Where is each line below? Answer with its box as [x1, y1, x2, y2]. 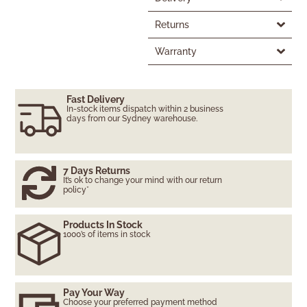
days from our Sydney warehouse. [66, 113, 198, 123]
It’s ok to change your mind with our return [63, 175, 223, 185]
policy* [63, 184, 90, 195]
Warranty [154, 45, 197, 57]
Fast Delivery [66, 93, 125, 105]
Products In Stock [63, 219, 143, 230]
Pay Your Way [63, 286, 125, 298]
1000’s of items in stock [63, 229, 151, 239]
